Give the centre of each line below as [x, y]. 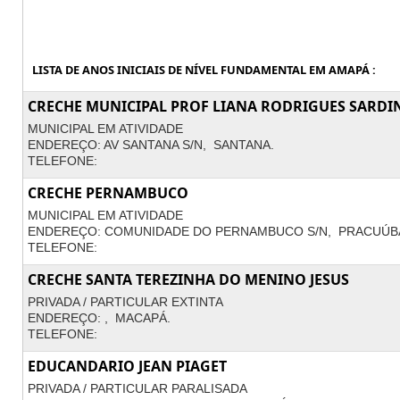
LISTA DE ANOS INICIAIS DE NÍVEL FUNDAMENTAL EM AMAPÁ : [204, 70]
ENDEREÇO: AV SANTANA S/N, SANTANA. [151, 145]
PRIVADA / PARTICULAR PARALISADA [137, 388]
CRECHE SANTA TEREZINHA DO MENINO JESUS [188, 279]
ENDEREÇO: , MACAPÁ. [99, 318]
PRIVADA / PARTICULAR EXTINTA [125, 302]
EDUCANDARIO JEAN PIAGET [127, 366]
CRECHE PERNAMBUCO [108, 193]
